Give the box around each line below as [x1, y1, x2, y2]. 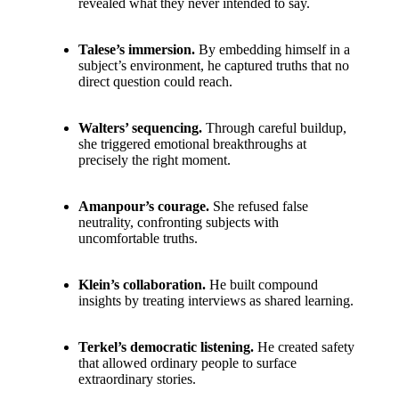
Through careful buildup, [202, 119, 346, 135]
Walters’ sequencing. [78, 119, 202, 135]
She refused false [209, 198, 308, 214]
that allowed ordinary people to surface [78, 354, 297, 370]
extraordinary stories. [78, 370, 196, 387]
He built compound [206, 276, 318, 292]
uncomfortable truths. [78, 230, 198, 246]
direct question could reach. [78, 73, 232, 89]
